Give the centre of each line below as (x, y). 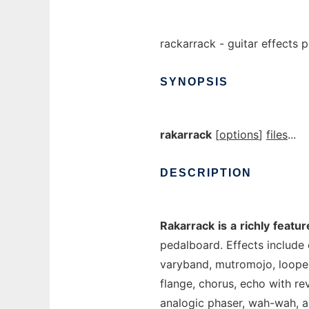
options (239, 134)
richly (255, 226)
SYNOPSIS (194, 82)
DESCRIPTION (206, 173)
